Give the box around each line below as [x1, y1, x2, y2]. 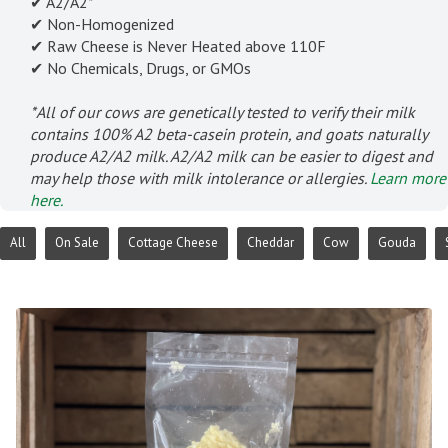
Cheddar [247, 234, 294, 251]
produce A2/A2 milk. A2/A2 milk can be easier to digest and [30, 145, 433, 166]
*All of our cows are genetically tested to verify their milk [30, 101, 415, 122]
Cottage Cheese [128, 234, 218, 251]
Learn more [370, 167, 446, 188]
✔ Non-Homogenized [30, 13, 174, 34]
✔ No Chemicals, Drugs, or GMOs [30, 57, 251, 78]
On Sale [55, 234, 99, 251]
